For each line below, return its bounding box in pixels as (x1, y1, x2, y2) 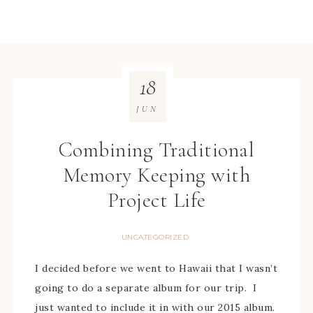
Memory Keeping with (62, 162, 251, 188)
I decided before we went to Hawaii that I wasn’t (35, 262, 277, 275)
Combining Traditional (58, 137, 255, 163)
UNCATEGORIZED (121, 233, 189, 242)
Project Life (107, 187, 206, 213)
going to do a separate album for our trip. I (35, 282, 257, 294)
